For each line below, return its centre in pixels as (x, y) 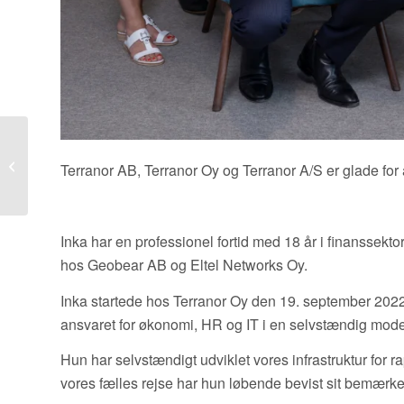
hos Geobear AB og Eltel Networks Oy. (184, 264)
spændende (62, 158)
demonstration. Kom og (92, 177)
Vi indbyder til (67, 139)
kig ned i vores (70, 196)
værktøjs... (60, 215)
